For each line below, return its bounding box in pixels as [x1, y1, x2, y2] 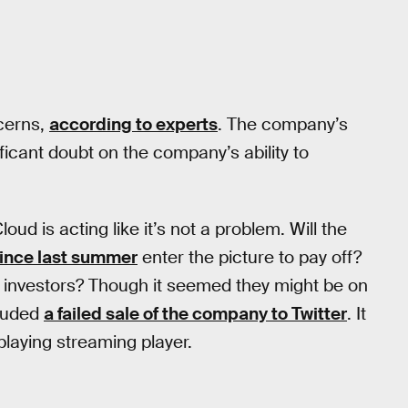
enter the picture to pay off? [138, 245, 362, 269]
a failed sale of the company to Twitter [44, 301, 347, 325]
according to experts [49, 113, 218, 137]
